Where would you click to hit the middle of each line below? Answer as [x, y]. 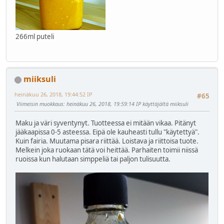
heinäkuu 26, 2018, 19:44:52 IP [53, 94]
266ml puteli [35, 37]
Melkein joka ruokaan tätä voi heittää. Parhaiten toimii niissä [107, 150]
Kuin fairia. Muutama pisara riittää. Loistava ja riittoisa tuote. [107, 141]
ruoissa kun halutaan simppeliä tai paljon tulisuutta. [93, 159]
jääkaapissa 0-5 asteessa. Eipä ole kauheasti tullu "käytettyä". [107, 132]
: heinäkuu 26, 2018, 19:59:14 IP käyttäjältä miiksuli [126, 104]
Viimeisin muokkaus [40, 104]
